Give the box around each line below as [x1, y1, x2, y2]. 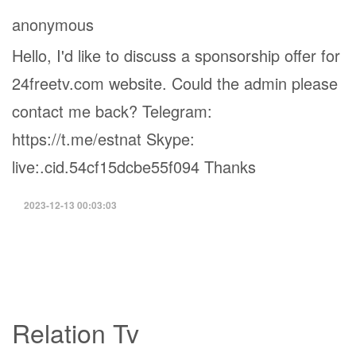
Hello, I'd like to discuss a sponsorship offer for [12, 44, 340, 67]
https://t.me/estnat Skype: [12, 127, 195, 150]
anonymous [12, 13, 94, 36]
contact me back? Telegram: [12, 99, 212, 122]
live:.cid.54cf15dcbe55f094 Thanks [12, 155, 256, 178]
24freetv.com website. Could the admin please [12, 72, 338, 95]
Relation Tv [12, 314, 139, 350]
